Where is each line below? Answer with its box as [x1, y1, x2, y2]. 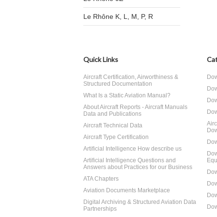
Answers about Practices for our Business [83, 164, 192, 170]
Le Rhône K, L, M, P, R [83, 13, 153, 20]
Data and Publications [83, 110, 141, 117]
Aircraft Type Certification [83, 134, 149, 140]
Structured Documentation [83, 80, 152, 87]
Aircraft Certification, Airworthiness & [83, 74, 178, 80]
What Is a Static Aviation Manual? [83, 92, 170, 99]
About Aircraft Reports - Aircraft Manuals [83, 104, 187, 110]
